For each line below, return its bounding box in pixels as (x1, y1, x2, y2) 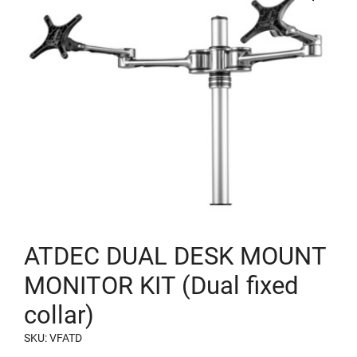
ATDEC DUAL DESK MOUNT (24, 241, 326, 271)
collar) (24, 300, 94, 330)
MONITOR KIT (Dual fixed (24, 270, 298, 300)
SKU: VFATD (24, 331, 82, 344)
